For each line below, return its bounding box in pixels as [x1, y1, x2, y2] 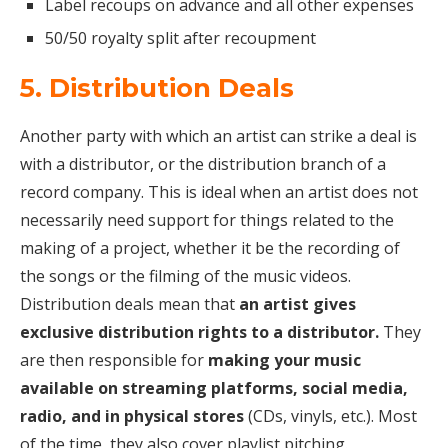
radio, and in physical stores [20, 404, 248, 427]
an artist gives [239, 292, 356, 315]
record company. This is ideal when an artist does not [20, 180, 418, 203]
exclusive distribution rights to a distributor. [20, 320, 379, 343]
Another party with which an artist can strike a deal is [20, 124, 417, 147]
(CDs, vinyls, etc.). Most [248, 404, 417, 427]
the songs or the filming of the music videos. [20, 264, 351, 287]
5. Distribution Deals [20, 71, 294, 104]
